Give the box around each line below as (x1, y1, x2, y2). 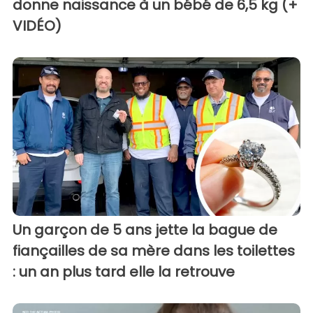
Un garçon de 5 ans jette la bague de (13, 219, 277, 240)
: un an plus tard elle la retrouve (13, 261, 235, 282)
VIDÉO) (13, 16, 61, 36)
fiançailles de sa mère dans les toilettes (13, 240, 295, 261)
